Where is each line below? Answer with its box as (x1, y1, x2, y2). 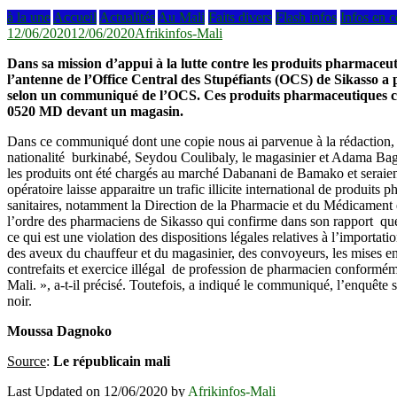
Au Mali (158, 9, 205, 25)
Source (7, 353, 46, 369)
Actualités (99, 9, 155, 25)
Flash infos (276, 9, 337, 25)
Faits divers (208, 9, 272, 25)
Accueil (53, 9, 97, 25)
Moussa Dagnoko (7, 323, 112, 339)
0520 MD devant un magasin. (7, 103, 183, 119)
